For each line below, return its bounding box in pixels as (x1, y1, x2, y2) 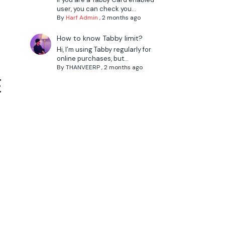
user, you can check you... (56, 5, 136, 14)
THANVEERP (65, 63, 100, 72)
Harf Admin (65, 14, 98, 22)
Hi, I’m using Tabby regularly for (56, 45, 151, 54)
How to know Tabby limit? (56, 34, 143, 43)
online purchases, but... (56, 54, 129, 63)
